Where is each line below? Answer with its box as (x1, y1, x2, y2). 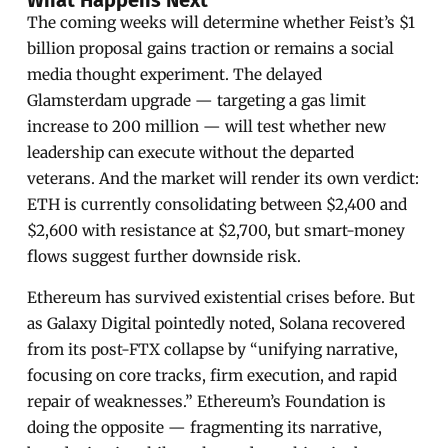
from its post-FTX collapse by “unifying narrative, (27, 339, 399, 359)
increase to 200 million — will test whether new (27, 116, 387, 136)
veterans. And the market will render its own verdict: (27, 168, 420, 188)
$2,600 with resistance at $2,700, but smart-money (27, 220, 406, 240)
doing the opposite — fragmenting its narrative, (27, 417, 383, 437)
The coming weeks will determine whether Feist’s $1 (27, 12, 416, 32)
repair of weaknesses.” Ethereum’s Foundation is (27, 391, 387, 411)
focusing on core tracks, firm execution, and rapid (27, 365, 398, 385)
